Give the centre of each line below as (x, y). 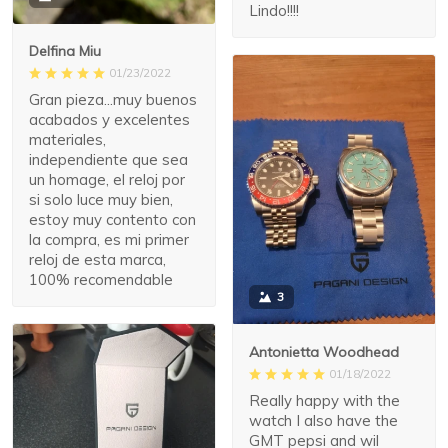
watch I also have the (323, 420)
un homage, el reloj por (107, 179)
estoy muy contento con (112, 219)
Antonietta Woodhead (324, 351)
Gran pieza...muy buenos (113, 99)
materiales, (67, 139)
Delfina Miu (65, 50)
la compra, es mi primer (109, 239)
